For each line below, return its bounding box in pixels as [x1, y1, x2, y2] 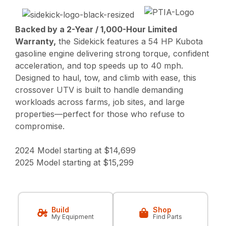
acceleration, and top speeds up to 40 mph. [15, 61, 184, 71]
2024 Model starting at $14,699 [15, 145, 136, 156]
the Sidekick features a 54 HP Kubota [56, 36, 203, 47]
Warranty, [15, 36, 56, 47]
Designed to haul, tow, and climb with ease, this [15, 73, 197, 83]
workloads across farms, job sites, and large [15, 97, 185, 107]
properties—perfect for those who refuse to [15, 109, 185, 120]
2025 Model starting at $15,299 [15, 157, 134, 168]
